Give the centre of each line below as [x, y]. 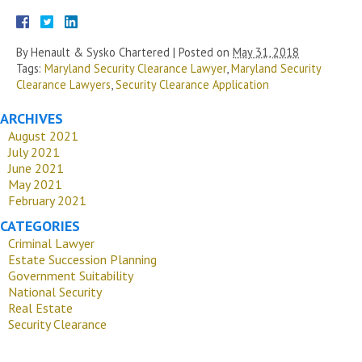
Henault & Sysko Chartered [100, 53]
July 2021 [34, 152]
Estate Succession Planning [82, 260]
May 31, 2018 [266, 53]
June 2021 [36, 168]
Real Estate [40, 308]
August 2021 [43, 136]
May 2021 [35, 185]
